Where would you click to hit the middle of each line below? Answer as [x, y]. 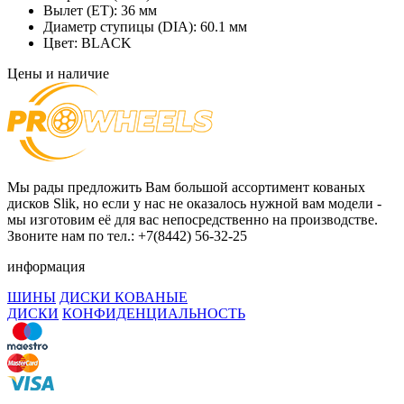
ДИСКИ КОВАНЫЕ [124, 297]
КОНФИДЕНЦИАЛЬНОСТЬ [154, 313]
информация [46, 266]
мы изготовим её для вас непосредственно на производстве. [193, 219]
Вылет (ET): [82, 10]
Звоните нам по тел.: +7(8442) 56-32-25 [127, 235]
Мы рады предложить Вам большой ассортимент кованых [186, 187]
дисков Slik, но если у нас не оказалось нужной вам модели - [194, 203]
